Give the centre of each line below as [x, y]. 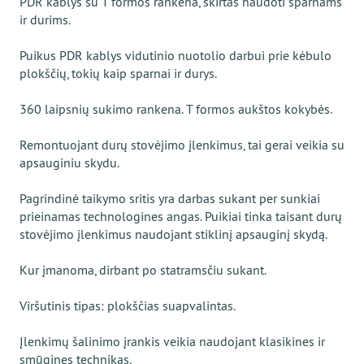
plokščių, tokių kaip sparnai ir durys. [118, 73]
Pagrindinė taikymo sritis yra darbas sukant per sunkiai [170, 198]
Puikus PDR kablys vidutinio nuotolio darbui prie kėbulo [175, 55]
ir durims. [45, 19]
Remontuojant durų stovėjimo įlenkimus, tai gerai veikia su [182, 145]
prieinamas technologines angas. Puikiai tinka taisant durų [181, 216]
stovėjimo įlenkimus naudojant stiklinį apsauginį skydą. [173, 234]
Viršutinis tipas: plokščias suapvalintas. [128, 305]
